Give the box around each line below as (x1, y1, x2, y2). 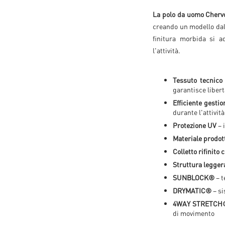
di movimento (173, 208, 214, 217)
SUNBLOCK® (173, 173, 214, 182)
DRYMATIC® (173, 186, 211, 195)
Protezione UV (173, 121, 216, 130)
